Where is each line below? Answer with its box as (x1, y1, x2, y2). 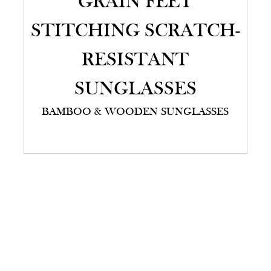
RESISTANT (82, 51, 189, 71)
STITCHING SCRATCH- (30, 22, 240, 42)
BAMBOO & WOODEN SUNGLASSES (42, 106, 229, 119)
